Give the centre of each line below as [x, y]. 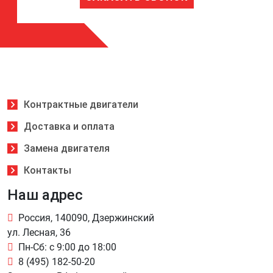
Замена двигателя [66, 148]
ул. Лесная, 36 [39, 232]
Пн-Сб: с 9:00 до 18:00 [67, 247]
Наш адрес [45, 195]
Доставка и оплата [69, 126]
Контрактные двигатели [81, 105]
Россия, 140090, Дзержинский [86, 218]
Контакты [47, 170]
